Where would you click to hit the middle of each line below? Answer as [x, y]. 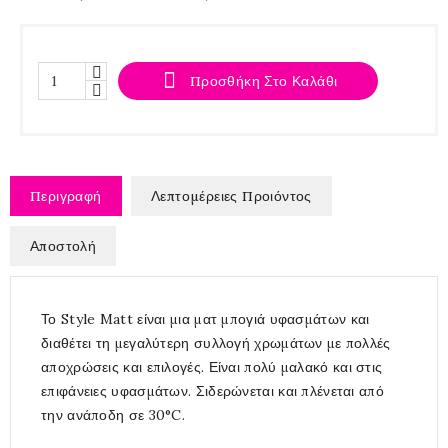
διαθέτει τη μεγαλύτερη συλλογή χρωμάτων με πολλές [216, 342]
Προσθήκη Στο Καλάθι [263, 80]
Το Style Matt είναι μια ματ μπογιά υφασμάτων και [205, 318]
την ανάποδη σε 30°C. [113, 414]
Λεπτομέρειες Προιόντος [231, 195]
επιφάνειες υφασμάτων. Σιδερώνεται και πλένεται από [212, 390]
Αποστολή [63, 245]
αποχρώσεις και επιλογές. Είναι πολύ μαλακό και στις [212, 366]
